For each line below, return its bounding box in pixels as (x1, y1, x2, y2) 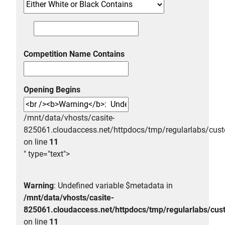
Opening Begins (24, 84, 80, 94)
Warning (24, 180, 54, 190)
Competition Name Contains (24, 49, 125, 59)
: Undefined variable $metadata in (54, 180, 173, 190)
